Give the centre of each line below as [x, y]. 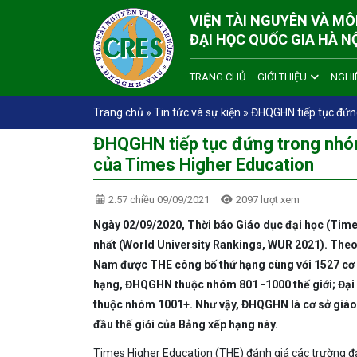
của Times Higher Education [204, 164]
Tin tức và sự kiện [197, 112]
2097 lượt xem [266, 199]
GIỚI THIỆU [282, 77]
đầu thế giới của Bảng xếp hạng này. [186, 324]
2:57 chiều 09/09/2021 [158, 199]
